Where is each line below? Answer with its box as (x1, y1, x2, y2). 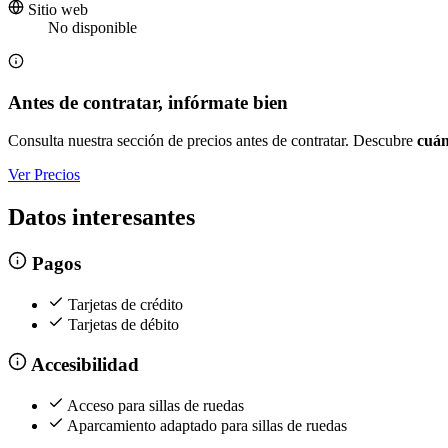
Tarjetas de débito (68, 315, 179, 333)
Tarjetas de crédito (68, 295, 183, 313)
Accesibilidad (26, 354, 139, 376)
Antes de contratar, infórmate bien (8, 91, 288, 113)
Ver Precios (8, 166, 80, 184)
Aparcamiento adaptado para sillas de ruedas (67, 416, 347, 434)
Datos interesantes (8, 204, 195, 231)
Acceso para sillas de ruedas (67, 396, 244, 414)
